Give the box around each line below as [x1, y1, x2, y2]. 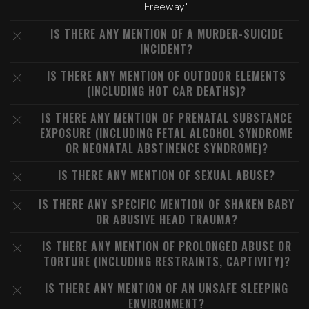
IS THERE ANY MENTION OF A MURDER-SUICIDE [50, 26, 283, 42]
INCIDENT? [140, 41, 193, 57]
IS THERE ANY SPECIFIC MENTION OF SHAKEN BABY [39, 196, 295, 212]
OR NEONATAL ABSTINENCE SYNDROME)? [65, 140, 268, 157]
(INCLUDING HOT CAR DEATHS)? [87, 83, 246, 99]
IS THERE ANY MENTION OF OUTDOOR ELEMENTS [47, 68, 286, 84]
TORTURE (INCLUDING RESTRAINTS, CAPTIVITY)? [43, 253, 290, 270]
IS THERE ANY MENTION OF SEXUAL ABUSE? [58, 167, 275, 183]
